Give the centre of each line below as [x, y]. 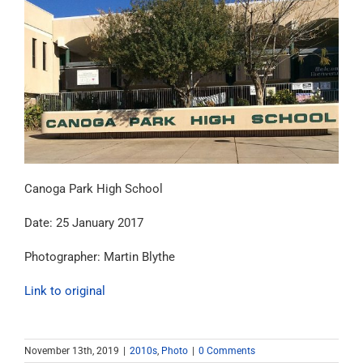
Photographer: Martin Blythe [100, 257]
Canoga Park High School [94, 189]
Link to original [65, 291]
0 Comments [227, 351]
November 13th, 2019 [72, 351]
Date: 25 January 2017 [84, 223]
